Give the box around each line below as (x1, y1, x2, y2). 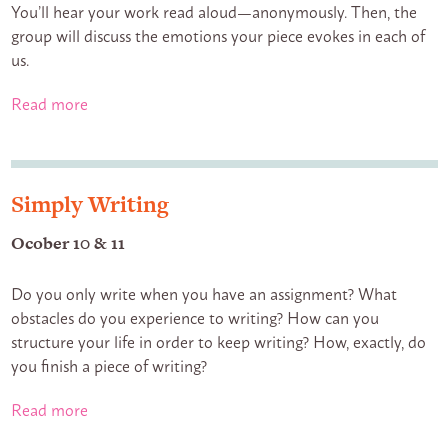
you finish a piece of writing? (10, 352, 207, 378)
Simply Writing (10, 188, 169, 220)
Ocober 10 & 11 (10, 231, 125, 255)
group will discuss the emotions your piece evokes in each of (10, 22, 425, 48)
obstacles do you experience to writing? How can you (10, 304, 379, 330)
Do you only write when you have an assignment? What (10, 280, 397, 306)
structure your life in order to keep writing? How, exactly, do (10, 328, 426, 354)
